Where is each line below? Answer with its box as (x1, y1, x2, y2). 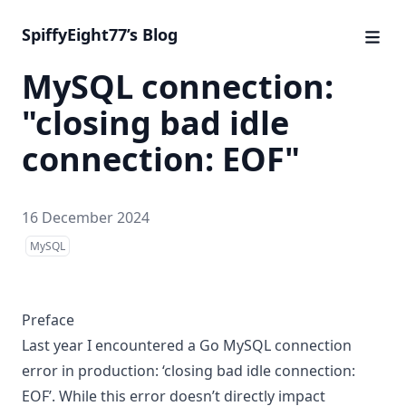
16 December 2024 (22, 208, 150, 227)
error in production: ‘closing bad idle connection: (22, 361, 355, 381)
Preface (22, 310, 74, 330)
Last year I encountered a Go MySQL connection (22, 335, 352, 355)
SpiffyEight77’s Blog (22, 24, 178, 45)
